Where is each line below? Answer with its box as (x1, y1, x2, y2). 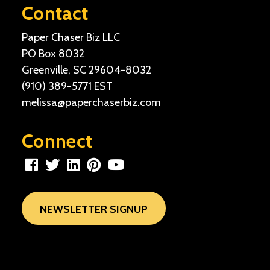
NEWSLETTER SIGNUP (40, 202, 148, 215)
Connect (22, 129, 93, 152)
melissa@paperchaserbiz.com (22, 96, 161, 109)
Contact (22, 1, 89, 25)
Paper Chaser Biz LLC (22, 31, 120, 44)
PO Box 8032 (22, 47, 84, 60)
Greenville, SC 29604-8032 (22, 63, 151, 77)
